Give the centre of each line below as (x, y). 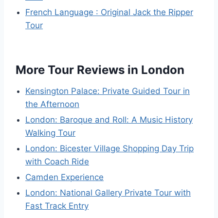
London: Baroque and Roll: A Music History (109, 120)
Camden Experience (64, 177)
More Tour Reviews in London (100, 70)
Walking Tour (50, 133)
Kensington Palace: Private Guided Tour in (108, 91)
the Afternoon (52, 104)
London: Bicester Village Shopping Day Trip (109, 149)
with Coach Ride (57, 162)
